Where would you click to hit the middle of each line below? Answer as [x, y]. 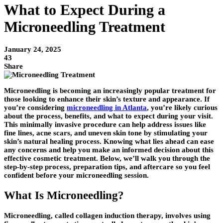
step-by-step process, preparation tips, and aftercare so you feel [107, 167]
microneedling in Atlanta [107, 108]
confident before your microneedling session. [76, 175]
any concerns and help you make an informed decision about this [109, 150]
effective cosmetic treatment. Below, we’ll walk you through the [107, 159]
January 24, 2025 [33, 50]
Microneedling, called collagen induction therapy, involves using [107, 215]
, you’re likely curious [182, 108]
